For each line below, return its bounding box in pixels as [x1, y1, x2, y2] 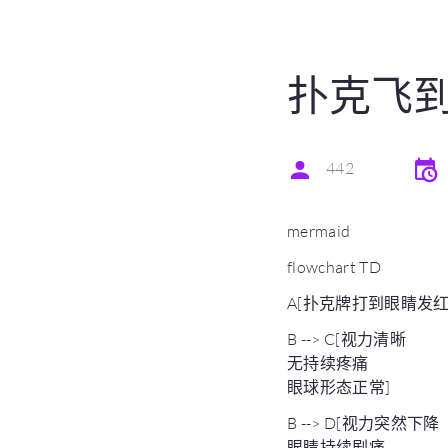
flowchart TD [287, 257, 381, 277]
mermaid [287, 221, 351, 241]
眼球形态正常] [287, 377, 391, 397]
